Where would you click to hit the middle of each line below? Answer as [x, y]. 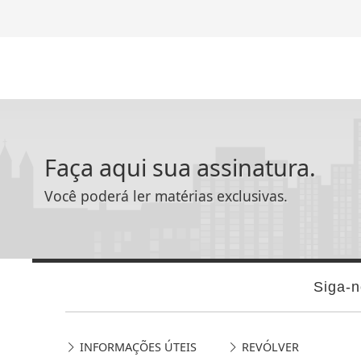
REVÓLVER [268, 346]
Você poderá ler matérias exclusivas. [166, 195]
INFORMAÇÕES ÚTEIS [136, 346]
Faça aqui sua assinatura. [180, 167]
